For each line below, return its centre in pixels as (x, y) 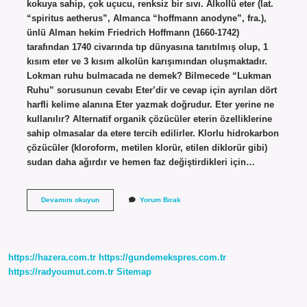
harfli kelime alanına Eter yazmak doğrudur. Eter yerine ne (150, 104)
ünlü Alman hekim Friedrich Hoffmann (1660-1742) (133, 32)
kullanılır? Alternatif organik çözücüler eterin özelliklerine (149, 119)
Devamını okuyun (70, 199)
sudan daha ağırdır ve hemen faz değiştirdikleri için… (140, 162)
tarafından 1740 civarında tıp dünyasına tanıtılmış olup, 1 (147, 47)
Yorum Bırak (160, 199)
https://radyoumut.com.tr (61, 272)
